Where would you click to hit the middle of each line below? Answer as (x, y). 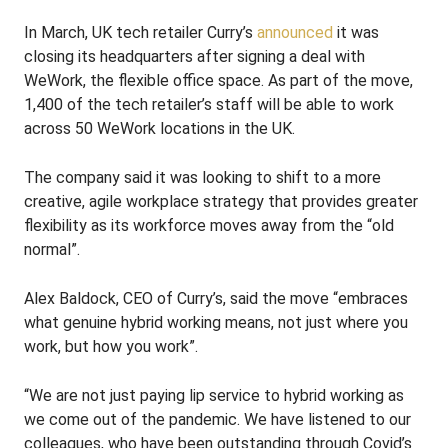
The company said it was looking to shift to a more (202, 177)
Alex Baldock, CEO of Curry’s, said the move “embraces (216, 298)
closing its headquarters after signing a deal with (194, 56)
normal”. (52, 249)
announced (295, 32)
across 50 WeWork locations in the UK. (159, 128)
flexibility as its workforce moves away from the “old (209, 225)
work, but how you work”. (111, 346)
